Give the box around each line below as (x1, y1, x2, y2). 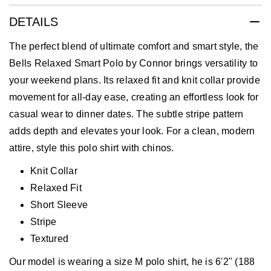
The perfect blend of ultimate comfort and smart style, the (9, 41, 259, 52)
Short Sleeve (30, 200, 88, 211)
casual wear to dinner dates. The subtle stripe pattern (9, 109, 244, 120)
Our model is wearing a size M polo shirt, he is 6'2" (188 (9, 256, 255, 267)
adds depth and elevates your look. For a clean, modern (9, 126, 255, 137)
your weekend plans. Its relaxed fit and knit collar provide (9, 75, 260, 86)
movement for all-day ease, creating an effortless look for (9, 92, 259, 103)
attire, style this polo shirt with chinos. (9, 143, 174, 154)
